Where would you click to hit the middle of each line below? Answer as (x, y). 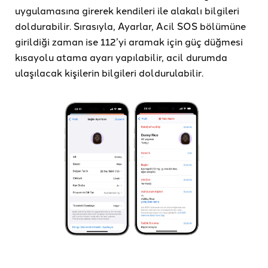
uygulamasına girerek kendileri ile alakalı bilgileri (127, 10)
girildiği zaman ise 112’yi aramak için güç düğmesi (129, 42)
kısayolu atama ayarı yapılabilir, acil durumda (121, 57)
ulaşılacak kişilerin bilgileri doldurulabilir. (109, 73)
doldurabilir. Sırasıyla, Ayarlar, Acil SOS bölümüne (130, 26)
